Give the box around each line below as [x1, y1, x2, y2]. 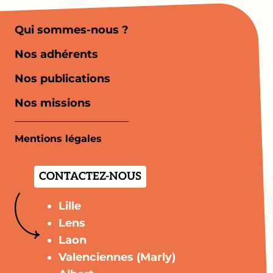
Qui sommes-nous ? [15, 23, 129, 37]
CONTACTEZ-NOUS [39, 170, 141, 183]
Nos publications [15, 72, 110, 85]
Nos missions [15, 96, 91, 110]
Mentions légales [15, 133, 102, 144]
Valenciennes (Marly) [58, 250, 175, 264]
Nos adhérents [15, 48, 98, 61]
